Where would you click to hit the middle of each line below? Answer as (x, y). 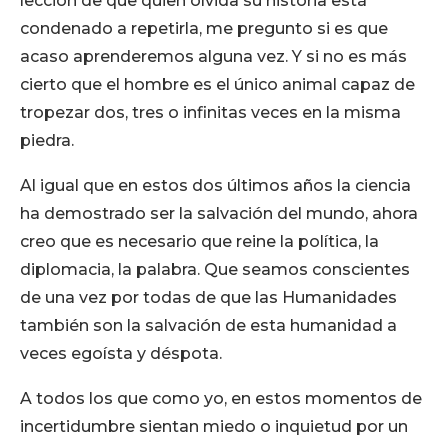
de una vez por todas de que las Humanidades (208, 297)
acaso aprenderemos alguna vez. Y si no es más (213, 56)
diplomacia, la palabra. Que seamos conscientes (215, 269)
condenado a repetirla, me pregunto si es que (204, 28)
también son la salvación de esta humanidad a (208, 325)
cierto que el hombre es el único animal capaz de (217, 84)
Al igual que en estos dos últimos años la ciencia (215, 185)
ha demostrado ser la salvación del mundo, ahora (219, 213)
